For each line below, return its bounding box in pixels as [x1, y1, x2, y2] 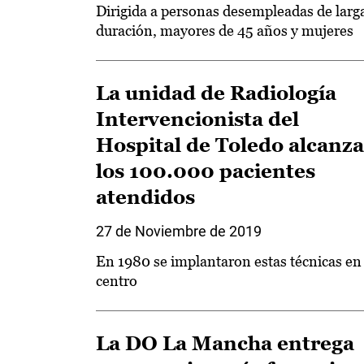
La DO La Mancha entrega [96, 332, 354, 354]
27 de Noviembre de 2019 [96, 223, 262, 240]
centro [96, 272, 137, 289]
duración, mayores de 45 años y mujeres [96, 22, 353, 39]
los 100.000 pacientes [96, 160, 315, 182]
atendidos [96, 186, 195, 208]
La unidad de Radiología [96, 82, 336, 104]
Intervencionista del [96, 108, 299, 130]
